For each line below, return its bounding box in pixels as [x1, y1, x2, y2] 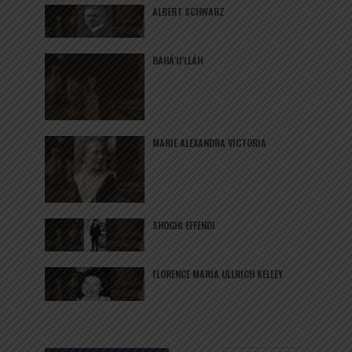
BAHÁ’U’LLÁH [152, 53, 203, 68]
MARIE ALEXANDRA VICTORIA [152, 135, 267, 151]
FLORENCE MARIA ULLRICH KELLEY [152, 266, 284, 282]
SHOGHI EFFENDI [152, 217, 216, 233]
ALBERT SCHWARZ [152, 3, 225, 19]
